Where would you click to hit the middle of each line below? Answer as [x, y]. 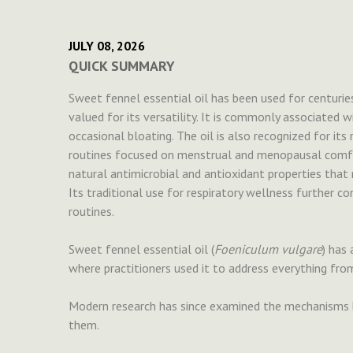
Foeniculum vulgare [268, 249]
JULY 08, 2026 [107, 46]
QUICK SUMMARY [122, 66]
